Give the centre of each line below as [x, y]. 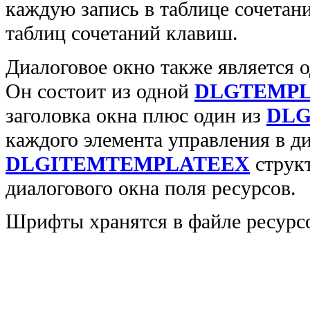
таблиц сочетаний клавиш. [122, 34]
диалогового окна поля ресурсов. [151, 188]
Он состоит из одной [100, 91]
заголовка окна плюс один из [136, 115]
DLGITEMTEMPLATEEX [128, 164]
